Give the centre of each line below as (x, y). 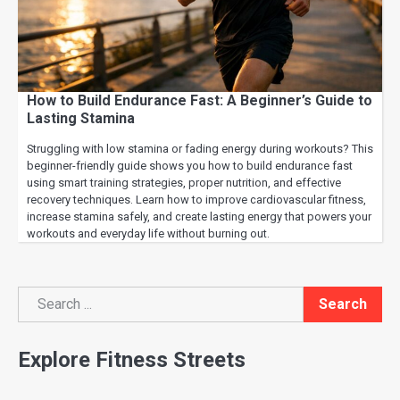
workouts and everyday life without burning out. (148, 234)
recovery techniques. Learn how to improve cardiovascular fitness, (196, 200)
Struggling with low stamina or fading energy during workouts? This (200, 149)
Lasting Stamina (81, 119)
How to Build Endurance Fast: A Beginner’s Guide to (200, 101)
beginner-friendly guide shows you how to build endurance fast (190, 166)
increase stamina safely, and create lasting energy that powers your (199, 217)
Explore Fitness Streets (132, 359)
